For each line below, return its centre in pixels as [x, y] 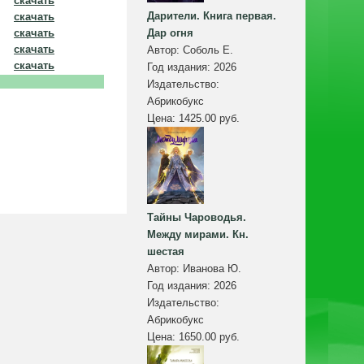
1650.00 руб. [209, 337]
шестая [166, 252]
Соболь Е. [208, 50]
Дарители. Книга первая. [212, 16]
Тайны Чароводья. [197, 218]
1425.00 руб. [209, 119]
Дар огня [170, 33]
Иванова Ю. [212, 269]
